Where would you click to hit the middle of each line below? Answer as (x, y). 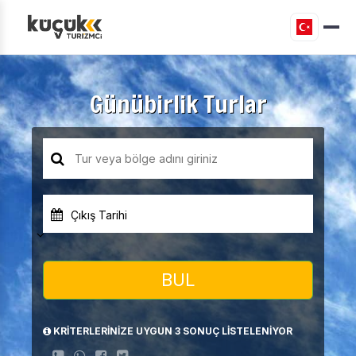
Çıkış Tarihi (99, 215)
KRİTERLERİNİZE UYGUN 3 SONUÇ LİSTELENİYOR (173, 331)
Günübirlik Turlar (178, 103)
